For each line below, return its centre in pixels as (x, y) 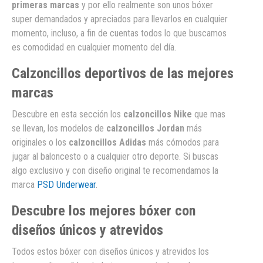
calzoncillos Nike (158, 114)
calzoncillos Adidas (107, 143)
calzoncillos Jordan (145, 129)
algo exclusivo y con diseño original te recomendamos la (115, 171)
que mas (209, 114)
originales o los (40, 143)
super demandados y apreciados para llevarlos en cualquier (120, 19)
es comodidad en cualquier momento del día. (94, 48)
